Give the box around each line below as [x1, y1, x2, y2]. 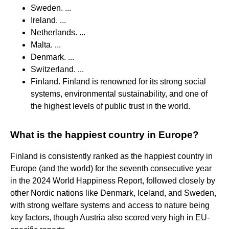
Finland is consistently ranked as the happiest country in [10, 151, 213, 161]
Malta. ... [31, 40, 61, 49]
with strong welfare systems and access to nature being [10, 200, 210, 210]
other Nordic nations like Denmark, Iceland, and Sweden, [10, 188, 216, 197]
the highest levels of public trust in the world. [31, 101, 190, 110]
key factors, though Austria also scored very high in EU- [10, 213, 210, 222]
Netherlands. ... [31, 28, 85, 37]
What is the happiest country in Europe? [10, 129, 199, 140]
